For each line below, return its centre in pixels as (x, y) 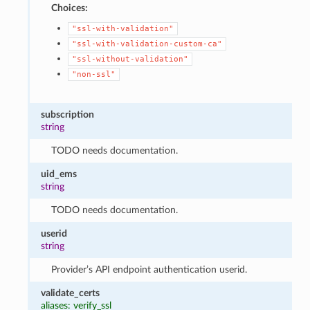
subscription (68, 114)
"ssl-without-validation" (130, 59)
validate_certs (71, 293)
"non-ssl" (93, 74)
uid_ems (59, 174)
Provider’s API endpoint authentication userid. (149, 269)
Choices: (69, 8)
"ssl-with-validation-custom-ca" (147, 44)
